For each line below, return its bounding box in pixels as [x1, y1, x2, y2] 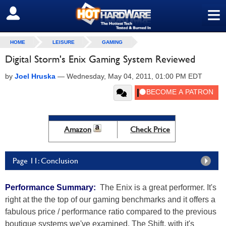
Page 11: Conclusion [13, 156, 78, 165]
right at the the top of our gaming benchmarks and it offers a [5, 195, 215, 204]
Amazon [64, 125, 91, 134]
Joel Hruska [15, 72, 55, 80]
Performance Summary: [5, 183, 96, 192]
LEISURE [52, 39, 75, 45]
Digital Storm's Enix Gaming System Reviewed [5, 53, 195, 65]
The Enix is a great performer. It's [96, 183, 216, 192]
